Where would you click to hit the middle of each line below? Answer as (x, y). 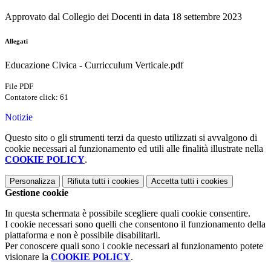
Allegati (16, 41)
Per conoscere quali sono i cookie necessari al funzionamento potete (134, 246)
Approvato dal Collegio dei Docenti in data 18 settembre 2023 (123, 17)
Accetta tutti (173, 181)
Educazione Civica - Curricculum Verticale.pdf (94, 65)
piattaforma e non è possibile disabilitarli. (83, 235)
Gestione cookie (37, 193)
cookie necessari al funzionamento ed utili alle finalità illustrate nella (134, 149)
